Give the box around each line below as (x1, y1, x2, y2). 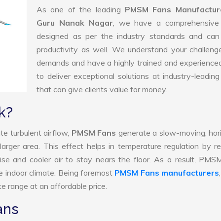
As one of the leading (37, 4, 125, 14)
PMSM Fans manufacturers (114, 168, 220, 178)
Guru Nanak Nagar (37, 18, 113, 28)
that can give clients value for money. (37, 84, 167, 94)
